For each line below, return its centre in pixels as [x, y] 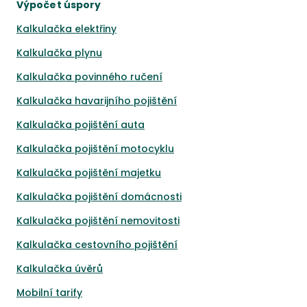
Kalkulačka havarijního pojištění [97, 101]
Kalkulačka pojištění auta [81, 125]
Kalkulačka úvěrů [60, 269]
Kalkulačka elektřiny [66, 29]
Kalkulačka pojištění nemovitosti [98, 221]
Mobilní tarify [49, 293]
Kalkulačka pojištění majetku [89, 173]
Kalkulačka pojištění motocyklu [95, 149]
